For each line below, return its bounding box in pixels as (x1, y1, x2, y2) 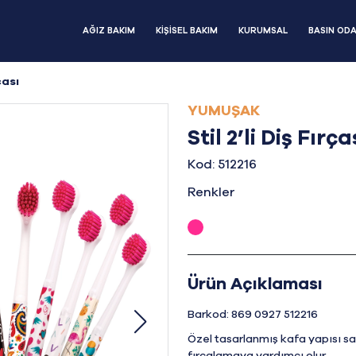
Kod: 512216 (188, 158, 257, 171)
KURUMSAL (238, 25, 288, 35)
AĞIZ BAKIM (83, 25, 135, 35)
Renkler (188, 186, 235, 199)
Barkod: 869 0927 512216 (188, 309, 318, 320)
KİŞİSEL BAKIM (156, 25, 218, 35)
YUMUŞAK (188, 104, 260, 118)
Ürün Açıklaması (188, 276, 323, 292)
